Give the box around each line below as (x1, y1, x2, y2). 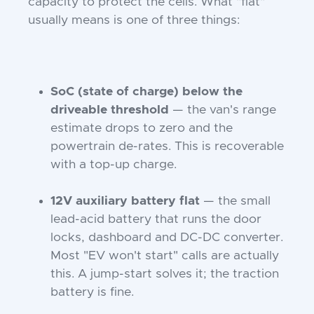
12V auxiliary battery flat (50, 195, 200, 207)
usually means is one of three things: (28, 14, 240, 27)
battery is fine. (50, 286, 134, 299)
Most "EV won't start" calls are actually (50, 250, 279, 262)
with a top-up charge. (50, 158, 177, 171)
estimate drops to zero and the (50, 122, 233, 135)
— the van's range (169, 104, 276, 116)
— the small (200, 195, 271, 207)
